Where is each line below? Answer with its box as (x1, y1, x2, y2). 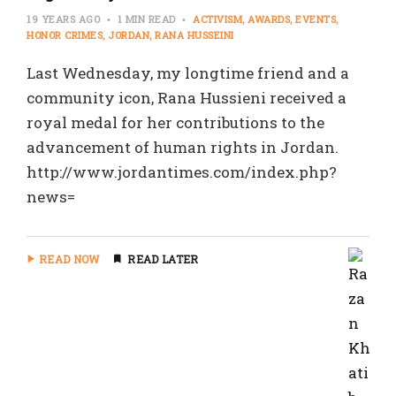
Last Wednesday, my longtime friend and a (27, 62, 349, 83)
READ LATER (127, 251, 199, 266)
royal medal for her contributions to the (27, 111, 324, 133)
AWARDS (247, 11, 290, 26)
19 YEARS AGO (27, 11, 103, 26)
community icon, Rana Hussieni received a (27, 87, 346, 108)
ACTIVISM (193, 11, 242, 26)
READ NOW (39, 251, 100, 266)
